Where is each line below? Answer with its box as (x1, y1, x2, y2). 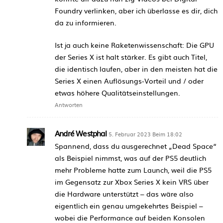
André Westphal (55, 127, 107, 139)
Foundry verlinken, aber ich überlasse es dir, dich (55, 5, 218, 15)
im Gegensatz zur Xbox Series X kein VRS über (55, 176, 209, 187)
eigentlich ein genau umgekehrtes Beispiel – (55, 200, 203, 211)
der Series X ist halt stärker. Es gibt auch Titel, (55, 51, 207, 62)
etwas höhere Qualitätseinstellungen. (55, 87, 180, 98)
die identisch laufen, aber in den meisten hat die (55, 63, 218, 74)
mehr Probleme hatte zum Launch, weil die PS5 (55, 164, 212, 175)
